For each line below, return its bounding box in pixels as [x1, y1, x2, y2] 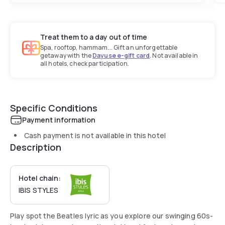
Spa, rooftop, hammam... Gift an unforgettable [40, 43, 178, 52]
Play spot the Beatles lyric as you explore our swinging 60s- [10, 210, 213, 220]
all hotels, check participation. [40, 59, 129, 68]
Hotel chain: [19, 173, 61, 183]
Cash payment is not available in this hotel [24, 130, 166, 140]
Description [10, 141, 61, 153]
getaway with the [40, 51, 93, 60]
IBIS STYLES [19, 185, 59, 195]
